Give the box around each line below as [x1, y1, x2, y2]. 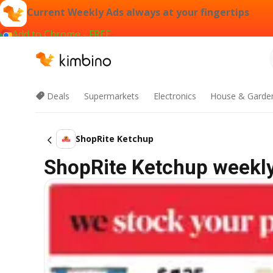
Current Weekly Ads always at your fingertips [27, 5, 249, 19]
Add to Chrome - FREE [12, 27, 111, 41]
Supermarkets [83, 90, 139, 102]
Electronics [153, 90, 196, 102]
